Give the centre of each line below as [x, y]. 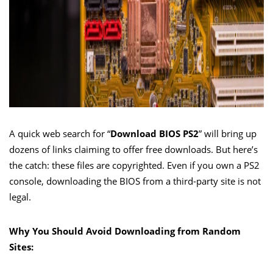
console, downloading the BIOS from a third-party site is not [135, 181]
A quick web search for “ [60, 133]
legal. [20, 197]
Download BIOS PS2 [154, 133]
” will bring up [228, 133]
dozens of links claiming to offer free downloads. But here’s [133, 149]
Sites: [21, 246]
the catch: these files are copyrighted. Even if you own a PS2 [134, 165]
